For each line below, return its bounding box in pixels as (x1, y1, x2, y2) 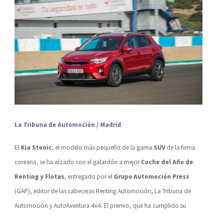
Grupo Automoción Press (114, 172, 189, 181)
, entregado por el (64, 172, 114, 181)
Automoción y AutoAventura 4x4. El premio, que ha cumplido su (15, 201, 186, 210)
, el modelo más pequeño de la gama (52, 143, 154, 152)
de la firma (165, 143, 195, 152)
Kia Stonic (21, 143, 52, 152)
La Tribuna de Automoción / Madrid (15, 121, 121, 129)
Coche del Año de (141, 158, 193, 167)
